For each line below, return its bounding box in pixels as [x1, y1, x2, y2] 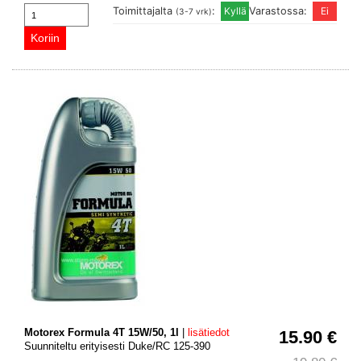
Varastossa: [249, 5, 310, 18]
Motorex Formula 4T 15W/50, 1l [24, 326, 179, 339]
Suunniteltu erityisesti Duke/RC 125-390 [24, 340, 210, 353]
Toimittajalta [113, 5, 176, 18]
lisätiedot [188, 326, 230, 339]
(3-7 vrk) [176, 6, 212, 17]
